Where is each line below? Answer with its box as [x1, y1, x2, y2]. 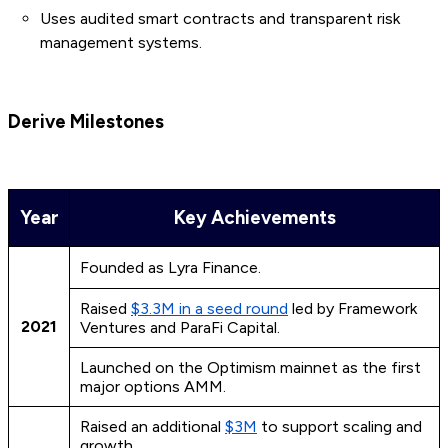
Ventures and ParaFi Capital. [80, 318, 280, 338]
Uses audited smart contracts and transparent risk [40, 9, 400, 29]
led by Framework [288, 299, 417, 319]
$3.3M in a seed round [131, 299, 288, 319]
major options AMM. [80, 377, 226, 397]
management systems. [40, 33, 202, 53]
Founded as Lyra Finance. [80, 258, 261, 278]
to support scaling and [257, 417, 422, 437]
